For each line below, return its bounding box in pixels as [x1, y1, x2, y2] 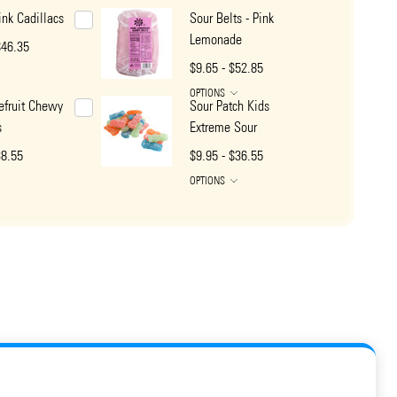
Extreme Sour [190, 119, 257, 136]
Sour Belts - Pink [190, 10, 274, 27]
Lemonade [190, 31, 242, 49]
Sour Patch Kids [190, 97, 269, 115]
